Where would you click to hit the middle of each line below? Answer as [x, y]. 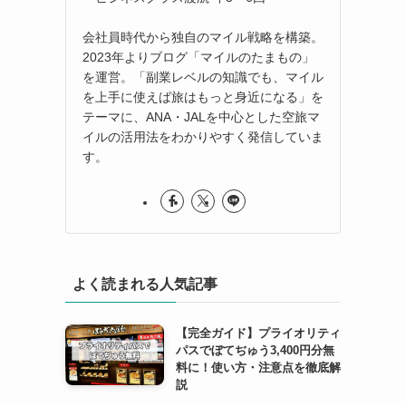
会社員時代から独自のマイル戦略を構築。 [203, 37]
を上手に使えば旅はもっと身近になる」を [203, 97]
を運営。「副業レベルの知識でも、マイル [203, 77]
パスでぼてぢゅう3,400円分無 [255, 350]
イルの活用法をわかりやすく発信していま [203, 136]
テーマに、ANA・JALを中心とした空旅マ [201, 116]
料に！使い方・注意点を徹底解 [258, 367]
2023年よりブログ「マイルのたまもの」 [198, 57]
